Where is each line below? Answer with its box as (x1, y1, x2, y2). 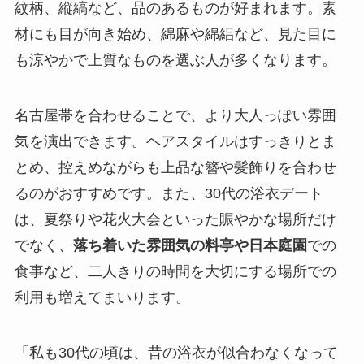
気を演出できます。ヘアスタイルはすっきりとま (14, 133, 336, 150)
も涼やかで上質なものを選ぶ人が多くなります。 (14, 52, 336, 69)
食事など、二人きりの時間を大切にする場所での (14, 263, 336, 280)
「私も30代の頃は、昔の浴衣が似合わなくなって (14, 344, 338, 361)
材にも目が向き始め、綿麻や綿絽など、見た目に (14, 26, 336, 43)
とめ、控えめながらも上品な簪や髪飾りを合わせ (14, 159, 336, 176)
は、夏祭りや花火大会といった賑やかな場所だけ (14, 211, 336, 228)
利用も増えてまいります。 (14, 289, 190, 306)
